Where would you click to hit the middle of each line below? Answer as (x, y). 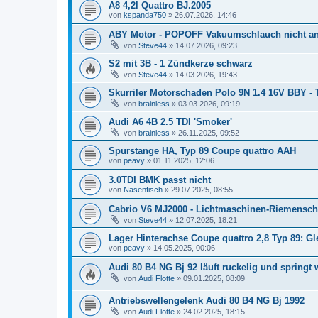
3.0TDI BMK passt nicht (160, 180)
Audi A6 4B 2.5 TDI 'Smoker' (170, 122)
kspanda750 (145, 15)
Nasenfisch (143, 190)
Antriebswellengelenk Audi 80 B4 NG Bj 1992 (207, 300)
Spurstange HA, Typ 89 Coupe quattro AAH (202, 151)
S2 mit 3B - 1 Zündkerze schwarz (181, 64)
